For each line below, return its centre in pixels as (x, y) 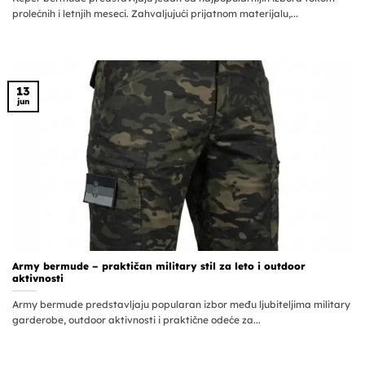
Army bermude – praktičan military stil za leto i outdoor (159, 266)
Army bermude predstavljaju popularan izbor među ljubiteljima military (181, 305)
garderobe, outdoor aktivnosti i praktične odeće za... (136, 320)
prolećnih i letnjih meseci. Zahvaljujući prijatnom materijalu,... (155, 14)
